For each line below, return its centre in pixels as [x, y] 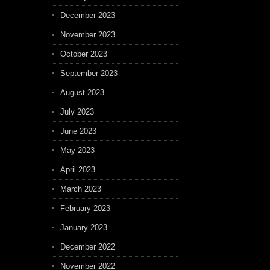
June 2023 [78, 131]
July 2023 [77, 112]
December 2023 [88, 15]
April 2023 [78, 170]
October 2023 [84, 54]
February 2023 [85, 208]
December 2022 [88, 247]
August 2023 [82, 93]
